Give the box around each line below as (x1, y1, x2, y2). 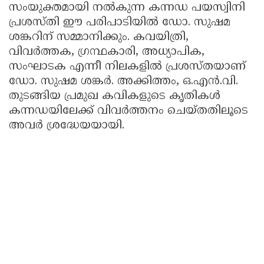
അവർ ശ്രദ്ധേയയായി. (9, 119, 128, 133)
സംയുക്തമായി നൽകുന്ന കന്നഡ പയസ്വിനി (9, 1, 245, 15)
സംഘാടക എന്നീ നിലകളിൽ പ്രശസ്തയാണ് (9, 60, 246, 74)
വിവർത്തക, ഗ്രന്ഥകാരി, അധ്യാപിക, (9, 45, 204, 60)
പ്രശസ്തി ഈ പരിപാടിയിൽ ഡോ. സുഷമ (9, 16, 230, 30)
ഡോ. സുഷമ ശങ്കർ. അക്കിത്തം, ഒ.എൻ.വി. (9, 75, 238, 89)
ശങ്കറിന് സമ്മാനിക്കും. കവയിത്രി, (9, 31, 189, 45)
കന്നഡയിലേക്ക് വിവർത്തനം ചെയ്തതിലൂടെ (9, 104, 248, 118)
